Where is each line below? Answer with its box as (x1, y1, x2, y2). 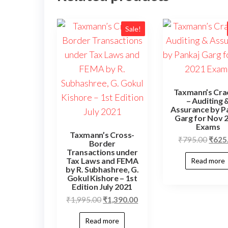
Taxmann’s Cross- (70, 130, 135, 140)
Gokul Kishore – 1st (67, 173, 137, 183)
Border (89, 138, 116, 149)
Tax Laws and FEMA (66, 156, 138, 166)
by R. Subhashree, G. (65, 164, 139, 175)
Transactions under (67, 147, 138, 157)
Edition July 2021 (72, 182, 133, 192)
